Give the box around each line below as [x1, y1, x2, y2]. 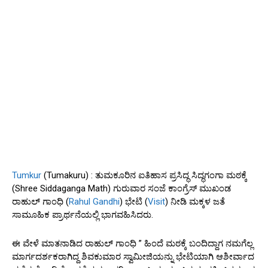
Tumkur [12, 169, 41, 181]
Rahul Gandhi [69, 196, 120, 207]
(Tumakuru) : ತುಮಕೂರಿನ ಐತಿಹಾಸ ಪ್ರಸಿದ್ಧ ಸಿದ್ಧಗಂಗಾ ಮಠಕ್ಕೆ [41, 169, 247, 181]
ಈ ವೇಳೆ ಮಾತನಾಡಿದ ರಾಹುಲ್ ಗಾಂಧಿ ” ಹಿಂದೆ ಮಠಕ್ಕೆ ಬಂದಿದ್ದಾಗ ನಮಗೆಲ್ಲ [12, 237, 253, 249]
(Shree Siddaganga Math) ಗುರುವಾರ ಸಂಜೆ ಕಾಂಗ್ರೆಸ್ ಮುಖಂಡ [12, 182, 231, 194]
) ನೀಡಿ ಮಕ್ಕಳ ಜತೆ [165, 196, 225, 207]
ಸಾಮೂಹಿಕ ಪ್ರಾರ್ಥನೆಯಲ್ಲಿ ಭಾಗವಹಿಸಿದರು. [12, 209, 153, 220]
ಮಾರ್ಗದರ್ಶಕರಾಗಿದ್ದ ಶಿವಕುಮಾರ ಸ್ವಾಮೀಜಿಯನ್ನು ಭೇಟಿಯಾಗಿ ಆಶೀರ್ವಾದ [12, 251, 254, 262]
